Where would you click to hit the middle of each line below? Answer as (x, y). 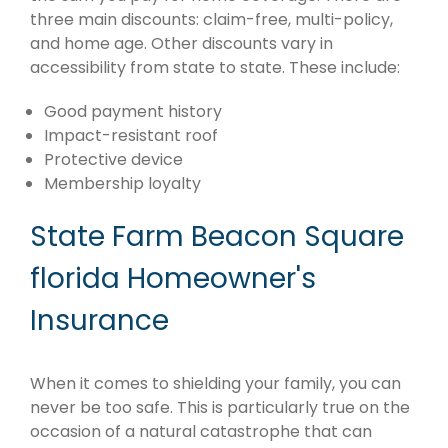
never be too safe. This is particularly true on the (220, 408)
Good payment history (133, 111)
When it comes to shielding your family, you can (215, 384)
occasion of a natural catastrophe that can (201, 432)
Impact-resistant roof (131, 135)
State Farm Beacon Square (217, 236)
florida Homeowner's (173, 278)
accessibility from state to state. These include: (215, 67)
